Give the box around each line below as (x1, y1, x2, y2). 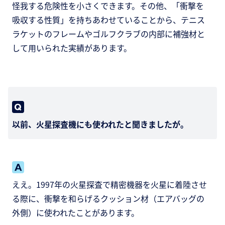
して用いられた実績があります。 (12, 42, 132, 54)
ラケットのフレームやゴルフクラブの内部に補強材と (12, 28, 205, 40)
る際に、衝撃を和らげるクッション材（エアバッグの (12, 192, 204, 205)
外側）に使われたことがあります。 (12, 206, 139, 219)
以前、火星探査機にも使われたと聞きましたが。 (12, 118, 188, 131)
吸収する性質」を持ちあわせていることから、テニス (12, 14, 205, 26)
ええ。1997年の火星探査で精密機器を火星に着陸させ (12, 178, 207, 191)
